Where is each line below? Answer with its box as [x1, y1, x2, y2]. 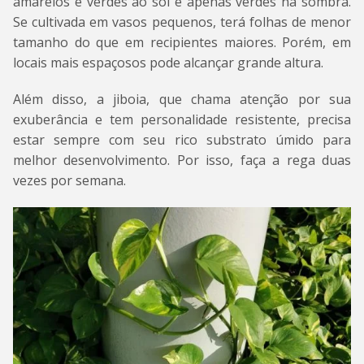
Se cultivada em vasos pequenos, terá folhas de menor [13, 12, 351, 31]
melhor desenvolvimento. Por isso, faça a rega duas [13, 150, 351, 169]
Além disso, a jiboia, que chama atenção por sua [13, 89, 351, 108]
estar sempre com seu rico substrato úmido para [13, 130, 351, 149]
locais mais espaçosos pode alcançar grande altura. [13, 53, 323, 71]
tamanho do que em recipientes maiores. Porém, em [13, 32, 351, 51]
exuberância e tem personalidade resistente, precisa [13, 110, 351, 128]
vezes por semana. [13, 171, 126, 189]
